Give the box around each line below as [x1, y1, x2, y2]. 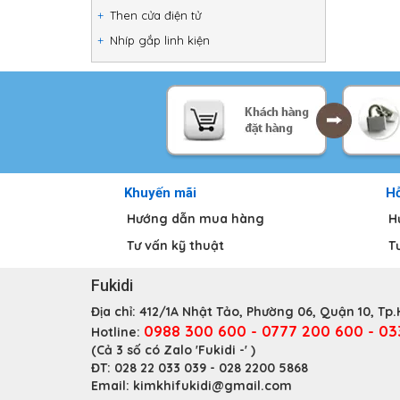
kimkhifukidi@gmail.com [133, 378, 292, 394]
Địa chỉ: [91, 304, 139, 320]
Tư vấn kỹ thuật [127, 237, 224, 254]
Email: [91, 378, 133, 394]
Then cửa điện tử [110, 8, 201, 22]
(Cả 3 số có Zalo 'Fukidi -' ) [91, 342, 255, 358]
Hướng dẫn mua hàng [127, 211, 264, 227]
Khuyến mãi [124, 185, 196, 201]
